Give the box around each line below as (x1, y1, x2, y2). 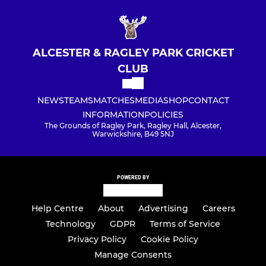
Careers (202, 203, 235, 214)
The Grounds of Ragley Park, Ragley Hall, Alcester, (45, 121, 221, 131)
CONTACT (188, 95, 229, 106)
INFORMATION (83, 109, 144, 121)
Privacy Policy (68, 234, 126, 245)
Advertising (138, 203, 188, 214)
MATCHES (93, 95, 135, 106)
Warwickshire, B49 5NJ (92, 129, 174, 139)
